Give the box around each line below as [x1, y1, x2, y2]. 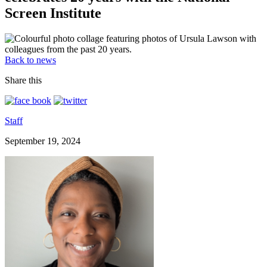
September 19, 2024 [5, 135, 80, 146]
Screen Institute [5, 5, 101, 21]
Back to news [5, 54, 56, 65]
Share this [5, 74, 42, 85]
